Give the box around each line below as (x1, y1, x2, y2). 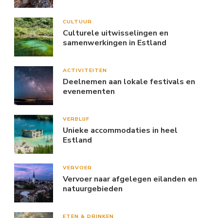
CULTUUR (63, 18, 92, 25)
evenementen (63, 86, 115, 97)
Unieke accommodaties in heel (63, 125, 178, 136)
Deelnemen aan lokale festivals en (63, 76, 195, 87)
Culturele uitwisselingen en (63, 27, 168, 38)
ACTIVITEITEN (63, 66, 107, 74)
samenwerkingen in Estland (63, 37, 166, 48)
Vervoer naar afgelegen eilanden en (63, 173, 197, 184)
